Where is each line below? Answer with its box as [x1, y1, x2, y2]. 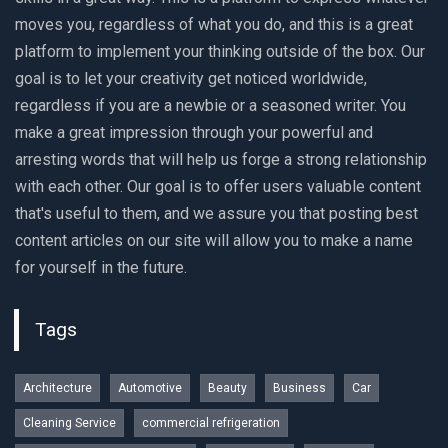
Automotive [118, 381, 182, 396]
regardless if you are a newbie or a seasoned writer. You [15, 95, 406, 115]
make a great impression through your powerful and [15, 122, 373, 142]
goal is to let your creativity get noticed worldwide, [15, 68, 367, 88]
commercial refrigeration [142, 416, 280, 431]
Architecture [23, 381, 92, 396]
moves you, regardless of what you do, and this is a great [15, 14, 413, 34]
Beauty [208, 381, 247, 396]
